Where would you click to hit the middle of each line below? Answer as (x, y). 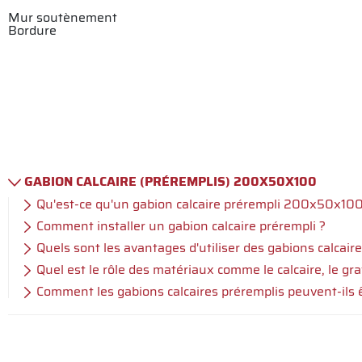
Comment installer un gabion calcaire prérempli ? (181, 225)
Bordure (32, 29)
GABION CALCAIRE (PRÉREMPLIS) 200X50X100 (170, 181)
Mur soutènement (63, 17)
